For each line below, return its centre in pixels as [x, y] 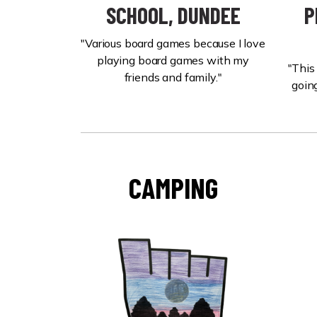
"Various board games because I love [173, 43]
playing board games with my [173, 60]
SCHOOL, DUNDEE [173, 15]
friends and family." [173, 77]
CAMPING [173, 188]
